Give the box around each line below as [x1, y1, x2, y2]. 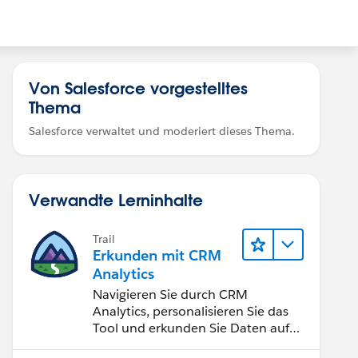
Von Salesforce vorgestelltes [29, 78, 248, 98]
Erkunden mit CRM [93, 246, 221, 265]
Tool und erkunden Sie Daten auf [93, 320, 289, 336]
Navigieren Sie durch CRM [93, 286, 248, 303]
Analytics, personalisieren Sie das [93, 303, 288, 320]
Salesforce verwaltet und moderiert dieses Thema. [29, 124, 295, 138]
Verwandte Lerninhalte [29, 189, 203, 210]
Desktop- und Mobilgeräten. [93, 336, 261, 353]
